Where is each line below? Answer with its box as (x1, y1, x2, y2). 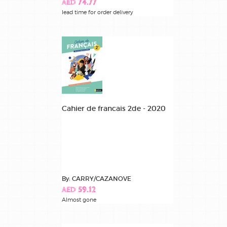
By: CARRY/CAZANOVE (62, 174, 131, 182)
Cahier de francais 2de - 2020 (62, 103, 166, 113)
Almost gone (62, 196, 96, 203)
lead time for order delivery (62, 8, 133, 16)
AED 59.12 (62, 185, 96, 195)
